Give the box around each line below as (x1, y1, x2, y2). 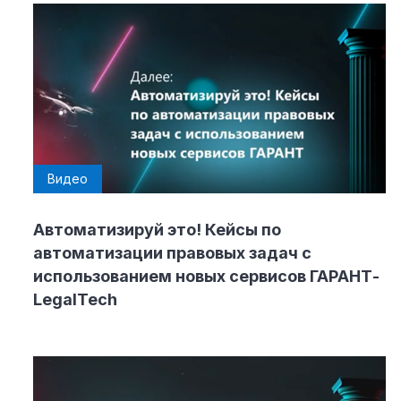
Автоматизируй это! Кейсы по (33, 219, 281, 239)
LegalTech (33, 289, 117, 309)
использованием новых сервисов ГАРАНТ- (33, 266, 380, 286)
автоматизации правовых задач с (33, 243, 311, 262)
